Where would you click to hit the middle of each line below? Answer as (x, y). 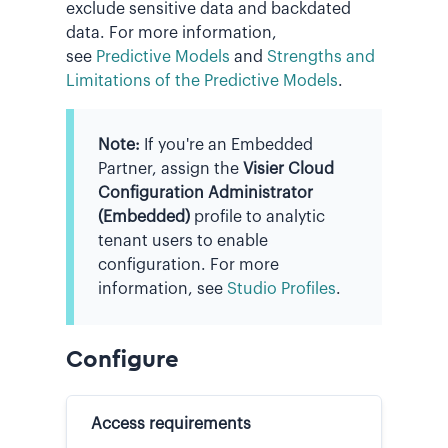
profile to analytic (257, 216)
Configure (122, 359)
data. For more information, (171, 32)
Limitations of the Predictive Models (202, 80)
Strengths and (321, 56)
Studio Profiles (281, 288)
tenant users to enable (183, 240)
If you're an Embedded (228, 144)
